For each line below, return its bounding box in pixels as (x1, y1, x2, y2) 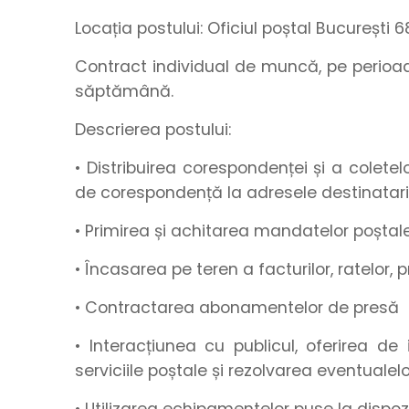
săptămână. (75, 80, 173, 102)
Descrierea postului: (75, 119, 236, 141)
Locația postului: (75, 17, 203, 39)
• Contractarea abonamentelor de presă (75, 297, 399, 319)
